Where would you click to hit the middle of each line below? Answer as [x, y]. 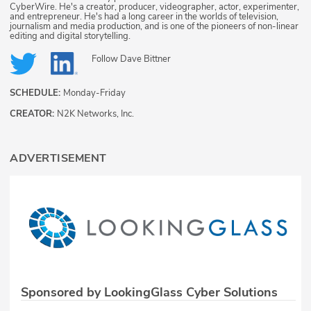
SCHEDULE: [36, 93]
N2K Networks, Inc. [95, 114]
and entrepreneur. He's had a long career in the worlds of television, [144, 17]
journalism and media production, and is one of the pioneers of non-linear [154, 27]
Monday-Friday [94, 93]
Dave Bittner [145, 59]
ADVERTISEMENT [58, 159]
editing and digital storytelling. [70, 36]
